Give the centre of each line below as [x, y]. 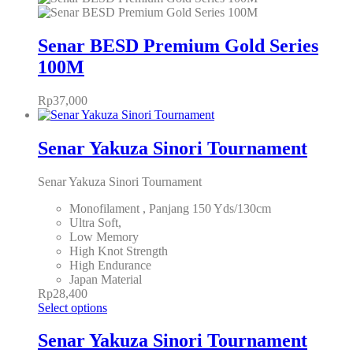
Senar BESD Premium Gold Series [178, 45]
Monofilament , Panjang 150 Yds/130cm [170, 208]
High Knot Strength [119, 251]
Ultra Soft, [95, 222]
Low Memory [104, 236]
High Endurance [110, 265]
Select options [72, 307]
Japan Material [106, 279]
